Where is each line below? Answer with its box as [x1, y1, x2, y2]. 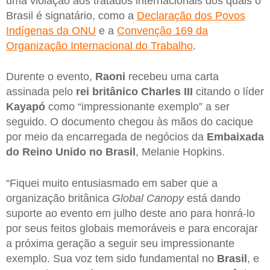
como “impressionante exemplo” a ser [45, 101, 230, 113]
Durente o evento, [6, 71, 95, 83]
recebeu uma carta [125, 71, 219, 83]
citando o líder [193, 86, 264, 98]
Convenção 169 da [117, 24, 208, 37]
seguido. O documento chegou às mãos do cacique [6, 116, 253, 128]
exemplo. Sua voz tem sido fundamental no [6, 253, 217, 265]
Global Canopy [112, 192, 184, 205]
